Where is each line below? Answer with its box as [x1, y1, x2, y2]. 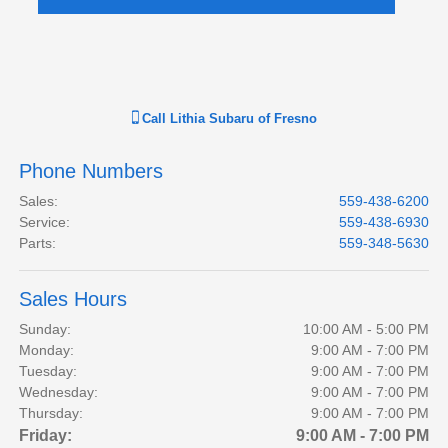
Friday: [19, 427, 73, 445]
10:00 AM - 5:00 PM [302, 321, 429, 338]
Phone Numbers [19, 160, 164, 183]
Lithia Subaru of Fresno [169, 111, 317, 127]
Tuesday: [19, 363, 78, 380]
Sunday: [19, 321, 72, 338]
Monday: [19, 342, 75, 359]
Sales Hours [19, 288, 128, 311]
